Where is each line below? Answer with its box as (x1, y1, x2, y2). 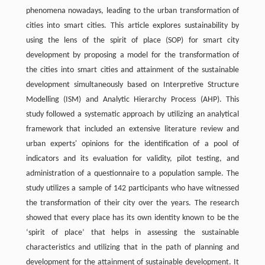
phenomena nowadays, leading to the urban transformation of (25, 7, 240, 16)
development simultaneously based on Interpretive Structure (25, 80, 240, 90)
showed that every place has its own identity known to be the (25, 214, 240, 223)
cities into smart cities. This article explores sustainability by (25, 21, 240, 31)
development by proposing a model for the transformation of (25, 51, 240, 60)
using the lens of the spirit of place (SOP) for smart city (25, 36, 240, 46)
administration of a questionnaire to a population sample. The (25, 169, 240, 179)
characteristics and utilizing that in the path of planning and (25, 243, 240, 253)
